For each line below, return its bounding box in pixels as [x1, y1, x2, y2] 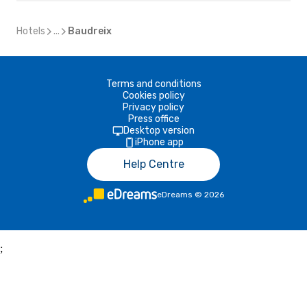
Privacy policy [123, 101, 184, 113]
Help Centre [123, 158, 184, 171]
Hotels [16, 25, 45, 37]
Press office [127, 113, 180, 125]
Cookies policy [122, 90, 185, 101]
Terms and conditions [106, 78, 201, 90]
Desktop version [123, 125, 195, 136]
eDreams [156, 190, 193, 199]
